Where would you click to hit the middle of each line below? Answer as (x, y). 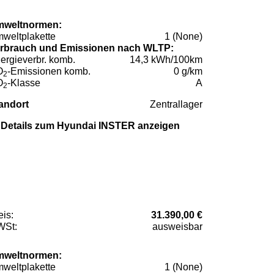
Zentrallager (176, 105)
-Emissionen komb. (49, 72)
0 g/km (188, 72)
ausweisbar (177, 226)
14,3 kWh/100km (166, 60)
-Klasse (24, 83)
